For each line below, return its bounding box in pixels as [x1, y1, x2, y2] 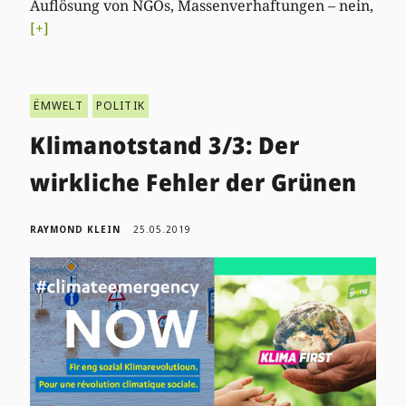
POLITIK [95, 98, 146, 114]
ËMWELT [34, 98, 84, 114]
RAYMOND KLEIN [30, 223, 121, 237]
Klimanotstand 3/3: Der [30, 129, 300, 162]
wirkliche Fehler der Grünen [30, 166, 357, 199]
